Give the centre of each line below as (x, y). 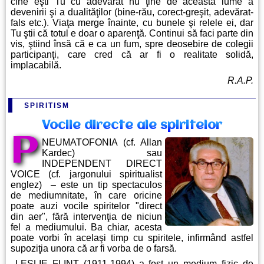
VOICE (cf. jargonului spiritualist (86, 174)
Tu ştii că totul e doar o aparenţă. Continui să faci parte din (132, 34)
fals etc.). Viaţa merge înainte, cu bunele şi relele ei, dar (132, 23)
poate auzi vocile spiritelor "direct (86, 206)
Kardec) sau (102, 153)
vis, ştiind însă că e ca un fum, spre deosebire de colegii (132, 44)
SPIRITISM (47, 106)
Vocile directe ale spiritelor (132, 126)
